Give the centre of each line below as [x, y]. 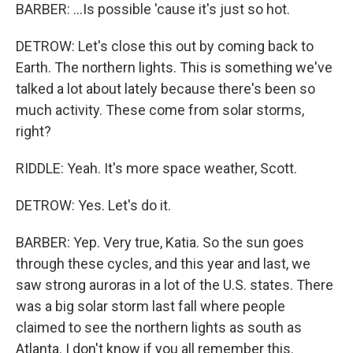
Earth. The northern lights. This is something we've [174, 67]
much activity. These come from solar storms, [160, 110]
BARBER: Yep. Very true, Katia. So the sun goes [160, 242]
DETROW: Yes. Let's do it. [93, 205]
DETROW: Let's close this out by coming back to [165, 46]
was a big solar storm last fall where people [150, 306]
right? [33, 131]
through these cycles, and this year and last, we [163, 264]
